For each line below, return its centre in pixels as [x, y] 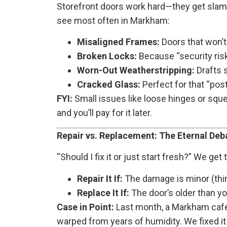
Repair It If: [100, 178]
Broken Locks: [107, 56]
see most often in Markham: [113, 21]
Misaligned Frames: [118, 42]
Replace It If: [103, 193]
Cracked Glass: [109, 85]
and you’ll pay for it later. [104, 113]
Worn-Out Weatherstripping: [136, 70]
